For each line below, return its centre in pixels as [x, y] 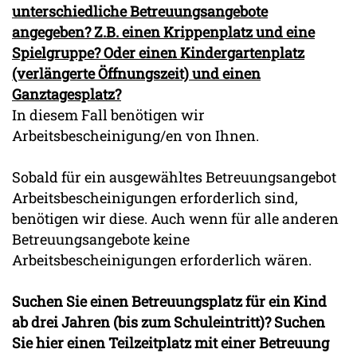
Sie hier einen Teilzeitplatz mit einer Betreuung [171, 343]
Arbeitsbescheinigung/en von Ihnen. [135, 136]
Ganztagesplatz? [67, 94]
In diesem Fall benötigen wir [108, 115]
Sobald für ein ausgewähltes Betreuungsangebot [176, 177]
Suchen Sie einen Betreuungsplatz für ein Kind [169, 302]
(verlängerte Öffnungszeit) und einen [136, 74]
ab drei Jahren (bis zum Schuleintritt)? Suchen [169, 322]
